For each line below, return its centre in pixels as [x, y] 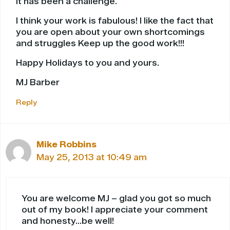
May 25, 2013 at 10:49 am [92, 158]
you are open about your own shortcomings [110, 32]
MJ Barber [38, 83]
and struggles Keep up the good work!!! [100, 44]
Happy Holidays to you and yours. [88, 63]
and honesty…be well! [68, 221]
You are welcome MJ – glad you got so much [116, 199]
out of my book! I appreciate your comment [115, 210]
